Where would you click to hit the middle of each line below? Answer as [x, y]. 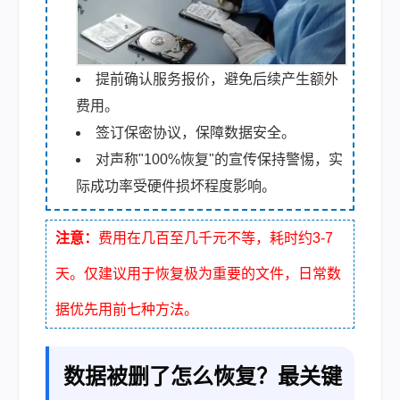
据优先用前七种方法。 [127, 309]
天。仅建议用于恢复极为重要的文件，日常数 [198, 273]
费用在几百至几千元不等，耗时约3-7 [216, 237]
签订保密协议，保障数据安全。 [196, 132]
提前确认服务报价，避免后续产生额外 [217, 79]
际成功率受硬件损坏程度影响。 [176, 186]
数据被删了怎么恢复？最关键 [203, 376]
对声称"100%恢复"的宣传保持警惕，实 [219, 159]
